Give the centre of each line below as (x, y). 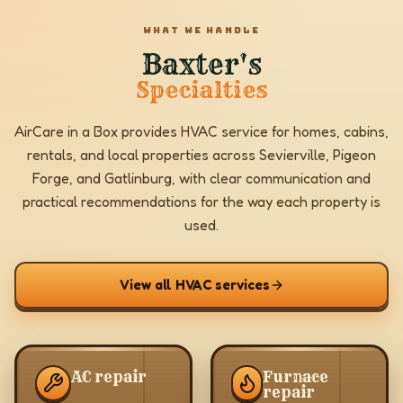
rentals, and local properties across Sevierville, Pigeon (201, 155)
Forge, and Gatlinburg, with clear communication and (201, 178)
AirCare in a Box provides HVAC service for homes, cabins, (201, 131)
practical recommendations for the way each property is (201, 201)
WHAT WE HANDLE (201, 30)
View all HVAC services (194, 285)
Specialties (201, 90)
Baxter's (201, 65)
